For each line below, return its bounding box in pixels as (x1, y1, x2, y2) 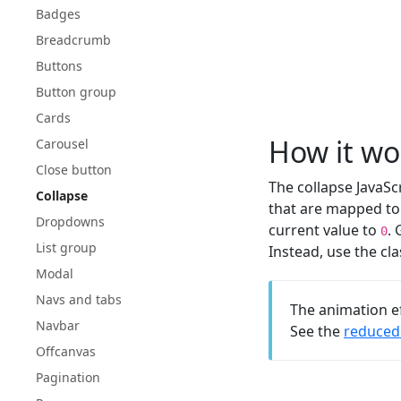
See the (290, 321, 344, 341)
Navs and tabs (36, 291, 122, 308)
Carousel (36, 135, 89, 152)
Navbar (36, 317, 80, 334)
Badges (36, 5, 81, 22)
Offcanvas (36, 343, 96, 360)
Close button (36, 161, 112, 178)
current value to (269, 220, 380, 240)
